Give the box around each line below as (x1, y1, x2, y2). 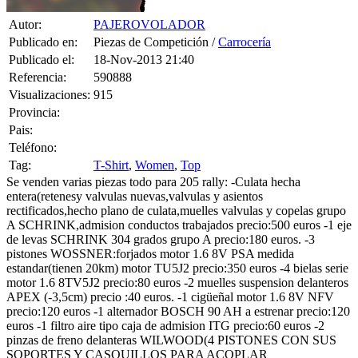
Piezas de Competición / (93, 34, 218, 49)
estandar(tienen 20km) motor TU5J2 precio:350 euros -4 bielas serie (6, 261, 348, 275)
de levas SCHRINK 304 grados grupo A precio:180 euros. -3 (6, 232, 315, 246)
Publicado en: (9, 34, 78, 49)
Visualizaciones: (9, 87, 90, 101)
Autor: (9, 17, 42, 31)
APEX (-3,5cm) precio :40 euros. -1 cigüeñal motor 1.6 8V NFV (6, 289, 334, 304)
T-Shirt (93, 157, 129, 172)
